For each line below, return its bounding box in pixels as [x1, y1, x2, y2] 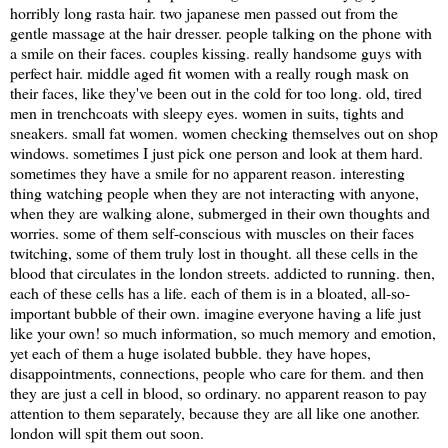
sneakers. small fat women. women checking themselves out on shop [10, 121, 438, 143]
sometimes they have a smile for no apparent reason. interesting [10, 161, 405, 183]
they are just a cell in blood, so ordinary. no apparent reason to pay [10, 381, 427, 403]
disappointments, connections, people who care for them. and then [10, 361, 424, 383]
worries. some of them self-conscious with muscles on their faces [10, 221, 414, 243]
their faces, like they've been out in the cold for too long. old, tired [10, 81, 422, 103]
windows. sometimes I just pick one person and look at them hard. [10, 141, 423, 163]
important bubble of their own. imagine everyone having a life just [10, 301, 421, 323]
